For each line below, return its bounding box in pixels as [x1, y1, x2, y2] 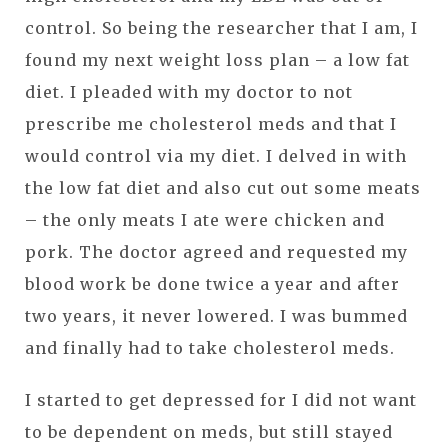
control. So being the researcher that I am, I [25, 18, 418, 39]
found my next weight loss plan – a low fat [25, 50, 410, 71]
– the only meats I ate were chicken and [25, 210, 385, 231]
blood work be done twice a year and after [25, 274, 400, 295]
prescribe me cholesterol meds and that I [25, 114, 397, 135]
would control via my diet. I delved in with [25, 146, 407, 167]
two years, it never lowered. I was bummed [25, 306, 408, 327]
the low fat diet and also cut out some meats [25, 178, 421, 199]
